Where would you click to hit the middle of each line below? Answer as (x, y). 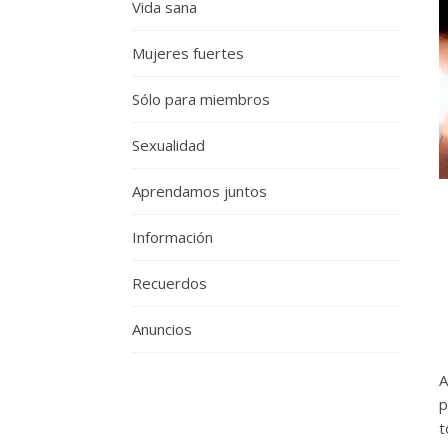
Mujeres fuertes (188, 53)
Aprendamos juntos (199, 191)
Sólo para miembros (201, 99)
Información (172, 237)
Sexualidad (168, 145)
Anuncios (162, 329)
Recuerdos (169, 283)
